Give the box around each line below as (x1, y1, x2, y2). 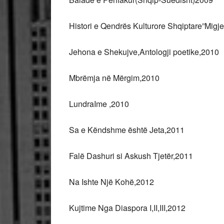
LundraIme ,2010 (69, 98, 129, 109)
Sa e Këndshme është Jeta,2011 (69, 124, 184, 135)
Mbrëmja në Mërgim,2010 (69, 72, 159, 83)
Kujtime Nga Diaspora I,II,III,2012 (69, 202, 185, 213)
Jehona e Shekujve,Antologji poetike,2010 (69, 46, 219, 57)
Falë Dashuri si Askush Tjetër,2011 (69, 150, 193, 161)
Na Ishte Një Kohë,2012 (69, 176, 154, 187)
